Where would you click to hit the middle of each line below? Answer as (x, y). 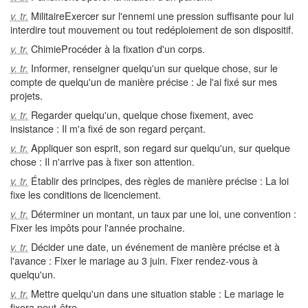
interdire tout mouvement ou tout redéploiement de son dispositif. (152, 29)
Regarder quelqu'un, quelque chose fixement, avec (141, 114)
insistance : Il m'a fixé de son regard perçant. (108, 128)
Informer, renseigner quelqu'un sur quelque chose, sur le (153, 68)
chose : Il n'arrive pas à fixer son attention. (102, 161)
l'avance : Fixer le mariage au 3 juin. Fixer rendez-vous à (134, 260)
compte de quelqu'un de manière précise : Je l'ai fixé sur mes (144, 81)
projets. (26, 95)
